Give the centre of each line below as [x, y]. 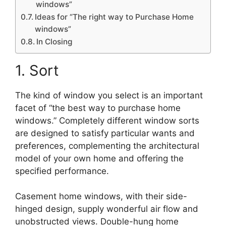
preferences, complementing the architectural [107, 146]
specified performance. [62, 171]
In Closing [54, 41]
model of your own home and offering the [99, 158]
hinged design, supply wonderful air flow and [107, 209]
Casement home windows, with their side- [101, 196]
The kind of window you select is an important [109, 95]
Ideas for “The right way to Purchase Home [115, 17]
